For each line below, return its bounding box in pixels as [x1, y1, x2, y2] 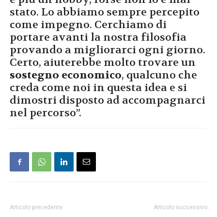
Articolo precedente [10, 204, 62, 211]
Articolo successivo [154, 204, 207, 211]
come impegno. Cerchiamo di [10, 18, 167, 32]
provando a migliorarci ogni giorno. [10, 43, 205, 57]
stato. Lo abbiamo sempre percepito [10, 5, 200, 19]
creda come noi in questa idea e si [10, 81, 187, 95]
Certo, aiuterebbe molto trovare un [10, 56, 196, 70]
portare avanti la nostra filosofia [10, 31, 186, 45]
